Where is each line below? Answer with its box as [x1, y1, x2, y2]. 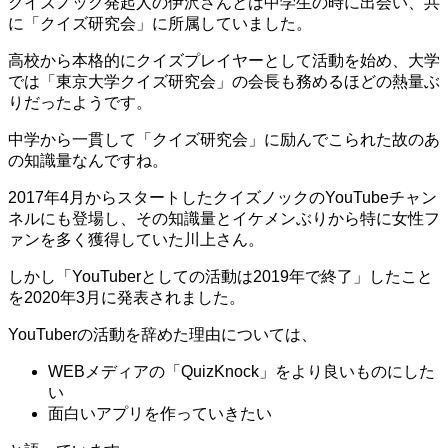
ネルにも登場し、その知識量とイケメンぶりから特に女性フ [8, 210, 440, 228]
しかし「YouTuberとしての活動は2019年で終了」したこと [8, 268, 433, 286]
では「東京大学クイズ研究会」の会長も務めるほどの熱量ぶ [8, 73, 440, 91]
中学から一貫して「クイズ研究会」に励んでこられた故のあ [8, 131, 440, 149]
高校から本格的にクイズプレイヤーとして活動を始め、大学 [8, 52, 440, 70]
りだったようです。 [8, 94, 152, 112]
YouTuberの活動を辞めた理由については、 [8, 326, 317, 344]
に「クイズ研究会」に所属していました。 [8, 15, 312, 33]
